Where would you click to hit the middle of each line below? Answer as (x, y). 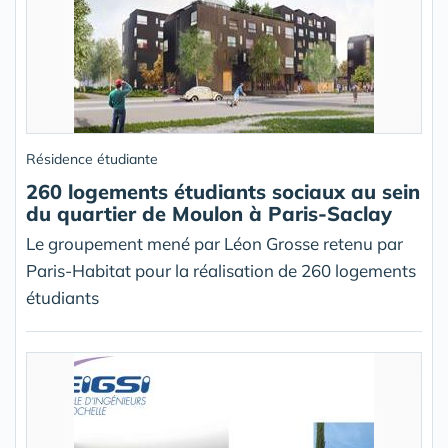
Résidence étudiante (92, 159)
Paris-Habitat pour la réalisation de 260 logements (221, 271)
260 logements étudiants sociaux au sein (223, 192)
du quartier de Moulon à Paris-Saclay (209, 214)
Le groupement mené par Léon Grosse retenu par (214, 244)
